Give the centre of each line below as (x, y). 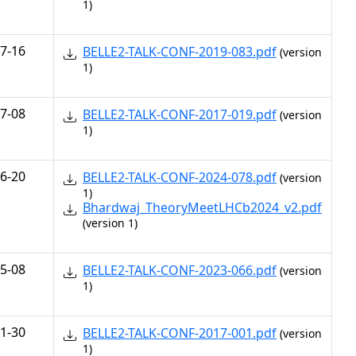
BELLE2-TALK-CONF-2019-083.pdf (180, 52)
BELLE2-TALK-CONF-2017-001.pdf (180, 333)
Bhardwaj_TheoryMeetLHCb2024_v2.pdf (202, 207)
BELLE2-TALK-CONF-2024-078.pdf (180, 177)
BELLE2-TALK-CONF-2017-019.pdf (180, 114)
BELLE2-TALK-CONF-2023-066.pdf (180, 270)
